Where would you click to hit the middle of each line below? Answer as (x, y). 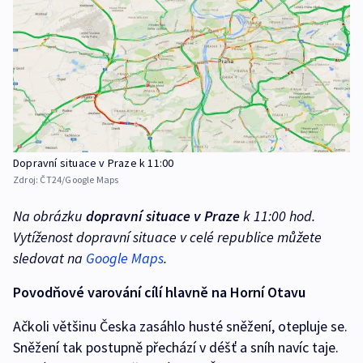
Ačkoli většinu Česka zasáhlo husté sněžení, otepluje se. (180, 326)
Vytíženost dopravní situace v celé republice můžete (167, 237)
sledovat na (49, 258)
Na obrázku (49, 216)
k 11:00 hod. (278, 216)
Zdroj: (27, 179)
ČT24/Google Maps (79, 179)
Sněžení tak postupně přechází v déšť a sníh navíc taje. (176, 347)
